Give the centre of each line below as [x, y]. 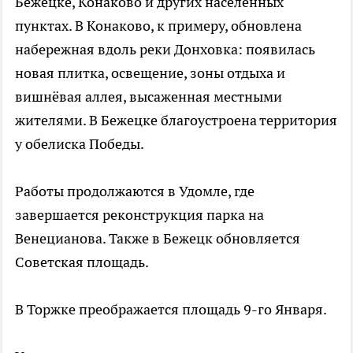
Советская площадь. [82, 262]
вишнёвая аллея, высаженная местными [149, 96]
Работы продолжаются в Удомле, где [135, 191]
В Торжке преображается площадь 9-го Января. [171, 309]
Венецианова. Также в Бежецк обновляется [158, 238]
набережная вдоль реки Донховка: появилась [165, 49]
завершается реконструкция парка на [139, 214]
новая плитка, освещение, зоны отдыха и [150, 72]
